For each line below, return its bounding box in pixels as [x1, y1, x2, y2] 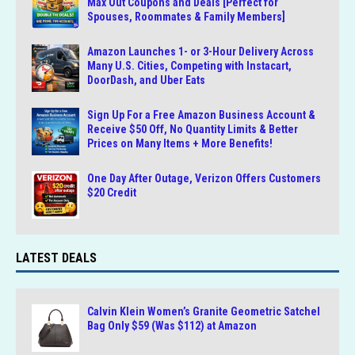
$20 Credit [87, 186, 136, 200]
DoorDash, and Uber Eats [87, 74, 205, 87]
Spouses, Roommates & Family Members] [87, 10, 285, 24]
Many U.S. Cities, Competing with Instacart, [87, 59, 292, 73]
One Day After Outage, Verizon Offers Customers [87, 172, 321, 185]
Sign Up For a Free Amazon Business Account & [87, 109, 315, 122]
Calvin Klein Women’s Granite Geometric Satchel [87, 305, 320, 319]
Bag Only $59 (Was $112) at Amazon [87, 319, 257, 333]
